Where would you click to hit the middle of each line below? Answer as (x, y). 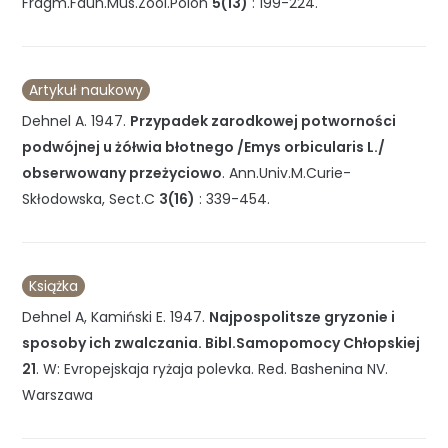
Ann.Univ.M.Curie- (290, 172)
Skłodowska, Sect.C (89, 198)
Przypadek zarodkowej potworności (263, 120)
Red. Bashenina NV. (323, 369)
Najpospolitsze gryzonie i (302, 317)
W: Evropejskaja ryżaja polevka (147, 369)
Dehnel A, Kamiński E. (94, 317)
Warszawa (58, 395)
